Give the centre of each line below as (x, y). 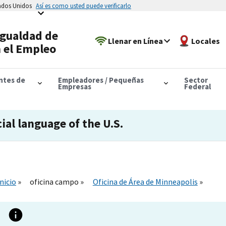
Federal (197, 86)
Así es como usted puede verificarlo (83, 6)
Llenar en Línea (136, 41)
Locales (206, 41)
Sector (196, 80)
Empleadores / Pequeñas (101, 80)
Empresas (74, 86)
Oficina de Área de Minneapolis (145, 181)
